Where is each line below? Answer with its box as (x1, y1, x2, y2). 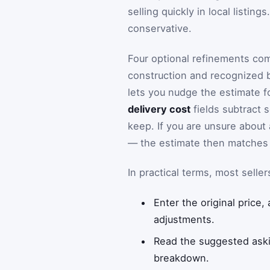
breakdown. (154, 251, 210, 264)
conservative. (128, 22, 192, 34)
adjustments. (154, 213, 215, 225)
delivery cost (128, 102, 190, 115)
